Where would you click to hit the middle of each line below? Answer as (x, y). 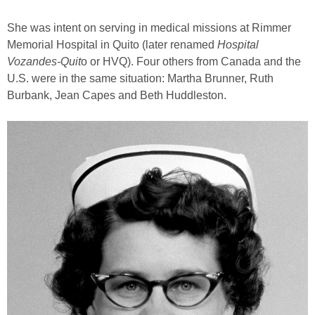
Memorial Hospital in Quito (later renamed (112, 45)
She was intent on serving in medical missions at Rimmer (149, 28)
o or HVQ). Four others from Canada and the (191, 62)
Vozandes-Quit (44, 62)
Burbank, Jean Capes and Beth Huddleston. (117, 95)
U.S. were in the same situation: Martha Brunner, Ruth (140, 78)
